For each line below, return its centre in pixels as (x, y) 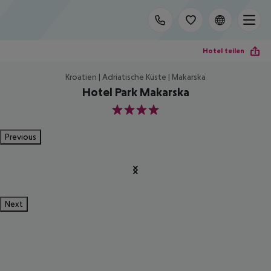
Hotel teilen (224, 51)
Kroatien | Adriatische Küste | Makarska (135, 77)
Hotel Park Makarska (135, 92)
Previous (21, 137)
